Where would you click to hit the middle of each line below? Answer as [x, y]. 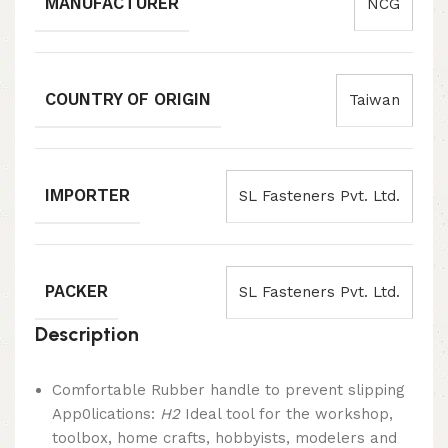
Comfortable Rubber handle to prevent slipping [228, 390]
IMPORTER [87, 196]
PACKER [76, 292]
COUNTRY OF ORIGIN [128, 100]
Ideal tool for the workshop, [286, 414]
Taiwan [374, 100]
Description [87, 334]
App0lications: [106, 414]
